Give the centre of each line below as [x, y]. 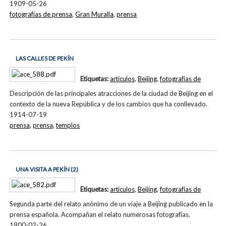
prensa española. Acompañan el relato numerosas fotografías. [100, 215]
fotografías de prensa [41, 14]
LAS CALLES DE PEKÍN [44, 59]
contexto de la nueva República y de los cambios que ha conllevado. [109, 104]
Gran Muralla [95, 14]
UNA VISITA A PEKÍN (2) [47, 169]
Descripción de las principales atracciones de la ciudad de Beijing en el [111, 93]
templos [68, 125]
